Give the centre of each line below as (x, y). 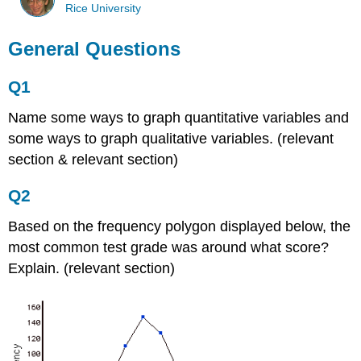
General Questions (95, 49)
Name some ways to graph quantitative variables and (179, 117)
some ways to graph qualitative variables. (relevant (171, 138)
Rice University (104, 8)
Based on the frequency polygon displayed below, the (180, 227)
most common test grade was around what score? (169, 248)
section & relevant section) (93, 159)
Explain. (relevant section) (92, 269)
